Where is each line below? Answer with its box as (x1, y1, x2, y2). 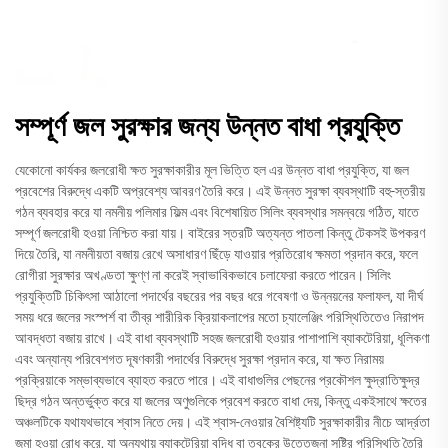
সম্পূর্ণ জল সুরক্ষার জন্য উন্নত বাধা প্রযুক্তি (15, 109, 400, 143)
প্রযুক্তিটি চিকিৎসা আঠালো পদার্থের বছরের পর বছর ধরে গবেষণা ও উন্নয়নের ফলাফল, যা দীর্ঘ (15, 287, 423, 304)
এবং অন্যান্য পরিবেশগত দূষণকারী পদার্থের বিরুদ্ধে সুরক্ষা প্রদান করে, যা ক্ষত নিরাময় (15, 350, 384, 367)
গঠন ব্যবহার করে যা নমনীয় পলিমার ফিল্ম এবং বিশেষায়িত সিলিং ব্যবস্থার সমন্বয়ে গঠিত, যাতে (15, 203, 419, 220)
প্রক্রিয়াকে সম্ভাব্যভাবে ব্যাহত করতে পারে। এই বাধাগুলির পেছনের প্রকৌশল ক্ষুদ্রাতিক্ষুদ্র (15, 371, 420, 388)
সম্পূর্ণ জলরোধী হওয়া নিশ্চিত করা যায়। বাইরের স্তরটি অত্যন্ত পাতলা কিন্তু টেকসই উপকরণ (15, 224, 425, 241)
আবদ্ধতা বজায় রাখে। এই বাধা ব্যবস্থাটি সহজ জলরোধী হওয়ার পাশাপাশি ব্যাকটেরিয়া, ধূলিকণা (15, 329, 430, 346)
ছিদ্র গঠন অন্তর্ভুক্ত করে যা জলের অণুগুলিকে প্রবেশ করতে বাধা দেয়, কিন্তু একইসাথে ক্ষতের (15, 392, 427, 409)
